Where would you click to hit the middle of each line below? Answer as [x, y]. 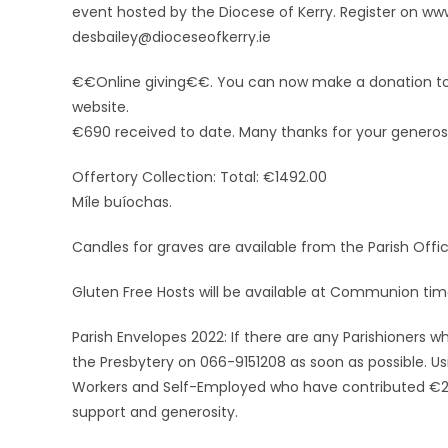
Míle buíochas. [122, 202]
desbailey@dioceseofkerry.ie [171, 37]
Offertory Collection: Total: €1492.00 [199, 177]
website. [100, 107]
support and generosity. [155, 412]
